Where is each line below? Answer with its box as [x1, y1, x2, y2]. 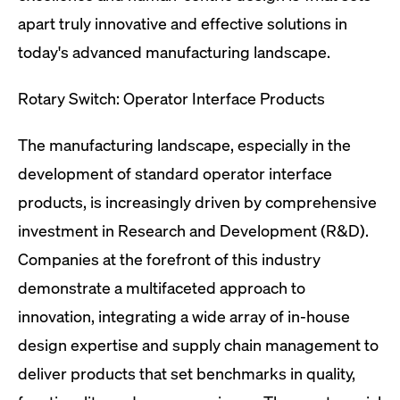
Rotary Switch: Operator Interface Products [18, 87, 325, 109]
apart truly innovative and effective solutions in [18, 12, 347, 34]
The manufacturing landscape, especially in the [18, 134, 351, 155]
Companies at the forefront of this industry [18, 248, 321, 270]
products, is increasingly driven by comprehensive [18, 191, 377, 212]
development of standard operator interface [18, 162, 332, 184]
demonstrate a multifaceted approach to [18, 277, 305, 298]
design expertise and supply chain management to [18, 334, 379, 355]
